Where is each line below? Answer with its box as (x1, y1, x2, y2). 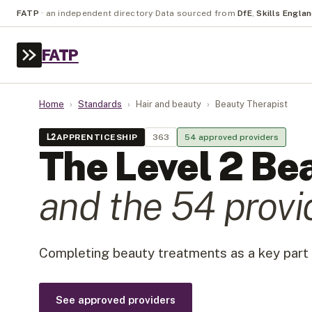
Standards (78, 99, 122, 109)
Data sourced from (155, 8, 235, 18)
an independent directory (45, 8, 153, 18)
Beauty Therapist (215, 99, 288, 109)
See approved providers (56, 294, 175, 306)
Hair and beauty (136, 99, 201, 109)
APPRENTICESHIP (56, 132, 138, 142)
